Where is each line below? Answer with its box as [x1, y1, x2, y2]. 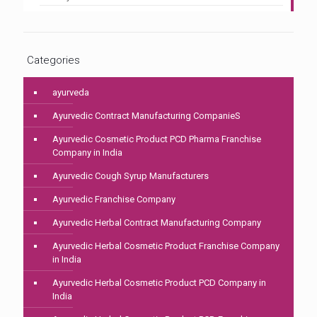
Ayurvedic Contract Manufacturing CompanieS [52, 110, 241, 122]
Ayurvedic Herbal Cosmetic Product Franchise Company [52, 241, 279, 252]
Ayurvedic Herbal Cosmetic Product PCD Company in [52, 277, 266, 289]
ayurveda [52, 87, 89, 98]
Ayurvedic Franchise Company [52, 194, 175, 205]
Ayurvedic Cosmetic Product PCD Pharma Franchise [52, 134, 261, 145]
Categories [27, 54, 80, 67]
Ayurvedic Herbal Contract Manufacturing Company [52, 217, 261, 229]
